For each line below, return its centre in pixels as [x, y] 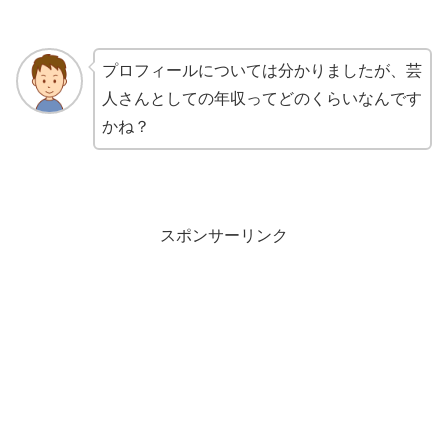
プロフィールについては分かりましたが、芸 [261, 70]
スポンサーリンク [224, 236]
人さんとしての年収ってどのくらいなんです [261, 98]
